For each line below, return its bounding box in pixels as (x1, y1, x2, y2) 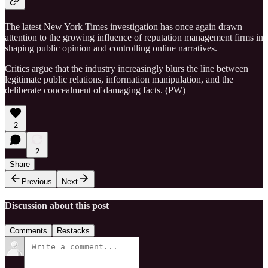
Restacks (57, 226, 90, 235)
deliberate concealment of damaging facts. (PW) (5, 84, 185, 95)
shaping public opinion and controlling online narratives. (5, 42, 217, 53)
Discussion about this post (5, 200, 109, 211)
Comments (10, 226, 47, 235)
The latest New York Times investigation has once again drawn (5, 21, 242, 32)
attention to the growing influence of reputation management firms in (5, 32, 263, 42)
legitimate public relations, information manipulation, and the (5, 74, 233, 84)
